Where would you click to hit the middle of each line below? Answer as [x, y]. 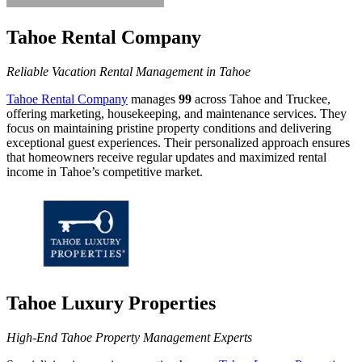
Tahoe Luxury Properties [111, 303]
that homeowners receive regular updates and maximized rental [166, 158]
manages [153, 99]
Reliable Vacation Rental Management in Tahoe [128, 72]
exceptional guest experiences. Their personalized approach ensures [178, 143]
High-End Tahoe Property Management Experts [129, 338]
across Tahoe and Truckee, [261, 99]
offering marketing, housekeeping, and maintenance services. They [177, 114]
